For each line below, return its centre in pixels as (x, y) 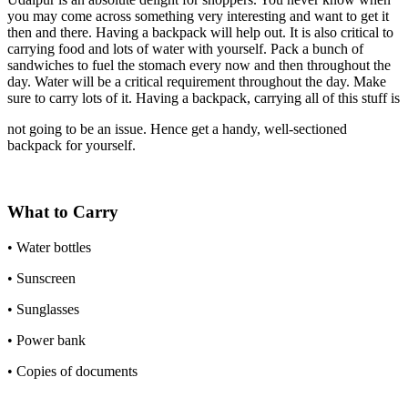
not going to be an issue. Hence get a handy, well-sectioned (177, 129)
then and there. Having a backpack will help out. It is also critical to (200, 33)
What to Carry (63, 212)
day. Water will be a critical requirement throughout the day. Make (197, 82)
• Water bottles (49, 247)
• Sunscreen (41, 278)
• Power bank (46, 340)
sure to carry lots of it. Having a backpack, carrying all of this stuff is (204, 98)
